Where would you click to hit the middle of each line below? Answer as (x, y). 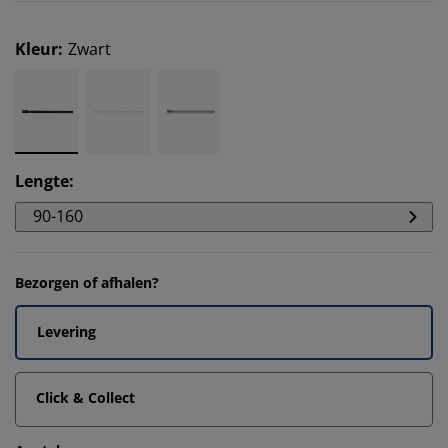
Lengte (42, 181)
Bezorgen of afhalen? (87, 282)
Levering (66, 331)
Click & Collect (85, 397)
